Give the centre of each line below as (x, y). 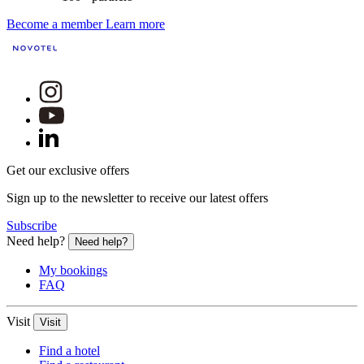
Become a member (54, 24)
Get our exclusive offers (68, 170)
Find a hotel (69, 350)
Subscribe (32, 225)
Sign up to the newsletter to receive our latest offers (137, 197)
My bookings (73, 270)
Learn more (135, 24)
